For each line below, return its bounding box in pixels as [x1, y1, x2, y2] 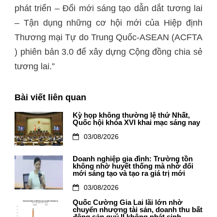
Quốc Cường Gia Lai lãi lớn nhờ [73, 199, 183, 206]
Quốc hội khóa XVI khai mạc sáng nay [73, 119, 200, 126]
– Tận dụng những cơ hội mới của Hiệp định [15, 18, 202, 28]
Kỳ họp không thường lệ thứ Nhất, [73, 111, 190, 119]
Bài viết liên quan [15, 93, 86, 102]
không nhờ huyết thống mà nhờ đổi [73, 162, 193, 170]
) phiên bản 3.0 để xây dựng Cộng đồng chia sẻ [15, 47, 202, 57]
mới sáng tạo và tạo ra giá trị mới [73, 170, 185, 177]
